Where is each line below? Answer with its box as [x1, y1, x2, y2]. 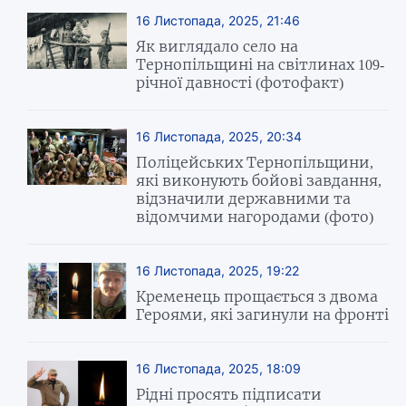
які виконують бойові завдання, [136, 171, 382, 190]
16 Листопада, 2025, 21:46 [136, 13, 301, 29]
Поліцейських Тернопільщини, [136, 153, 374, 172]
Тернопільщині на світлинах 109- [136, 55, 385, 74]
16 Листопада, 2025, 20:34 [136, 129, 303, 145]
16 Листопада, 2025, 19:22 [136, 263, 300, 279]
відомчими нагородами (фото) [136, 208, 374, 227]
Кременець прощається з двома [136, 287, 379, 306]
